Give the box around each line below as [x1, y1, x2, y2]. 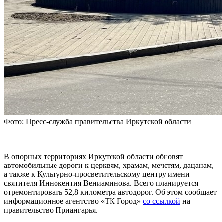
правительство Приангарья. [4, 206, 98, 215]
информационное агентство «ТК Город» [4, 197, 143, 206]
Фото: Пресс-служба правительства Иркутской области [4, 117, 191, 126]
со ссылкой [143, 197, 180, 206]
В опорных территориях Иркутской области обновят [4, 152, 183, 161]
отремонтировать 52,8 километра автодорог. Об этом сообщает [4, 188, 217, 197]
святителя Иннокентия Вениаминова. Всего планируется [4, 179, 198, 188]
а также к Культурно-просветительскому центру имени [4, 170, 190, 179]
